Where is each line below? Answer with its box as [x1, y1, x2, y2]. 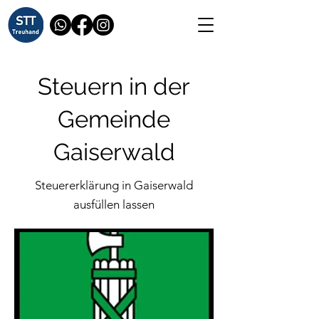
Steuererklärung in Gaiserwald [35, 178, 193, 192]
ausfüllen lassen [73, 197, 155, 211]
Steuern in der [38, 73, 190, 100]
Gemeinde [58, 105, 170, 133]
